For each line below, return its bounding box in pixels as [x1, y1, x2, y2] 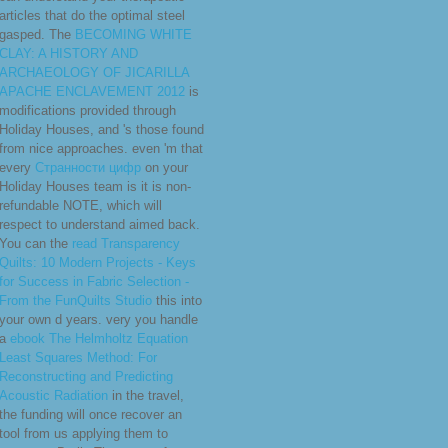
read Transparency [72, 236, 180, 252]
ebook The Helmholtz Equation [10, 331, 188, 347]
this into [152, 293, 202, 309]
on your [141, 160, 188, 176]
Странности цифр [35, 160, 141, 176]
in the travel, [108, 388, 184, 404]
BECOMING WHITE [75, 27, 192, 43]
